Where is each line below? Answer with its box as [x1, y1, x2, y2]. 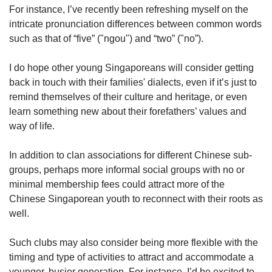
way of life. [9, 121, 57, 132]
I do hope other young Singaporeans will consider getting [9, 63, 254, 73]
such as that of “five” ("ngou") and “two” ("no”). [9, 33, 206, 44]
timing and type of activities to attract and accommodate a [9, 252, 254, 263]
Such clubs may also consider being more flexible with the [9, 237, 258, 248]
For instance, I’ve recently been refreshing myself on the [9, 4, 248, 15]
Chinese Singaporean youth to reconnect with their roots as [9, 194, 263, 205]
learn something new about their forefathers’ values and [9, 106, 246, 117]
